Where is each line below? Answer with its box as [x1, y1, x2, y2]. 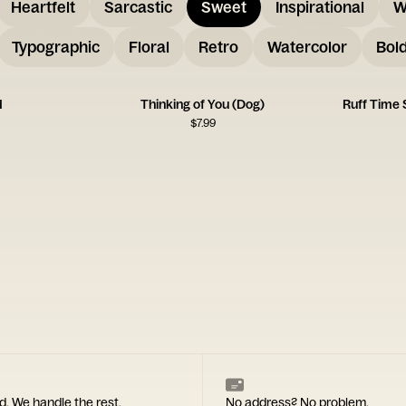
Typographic [12, 37, 100, 56]
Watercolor [267, 37, 347, 56]
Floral [129, 37, 169, 56]
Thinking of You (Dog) [140, 96, 266, 112]
